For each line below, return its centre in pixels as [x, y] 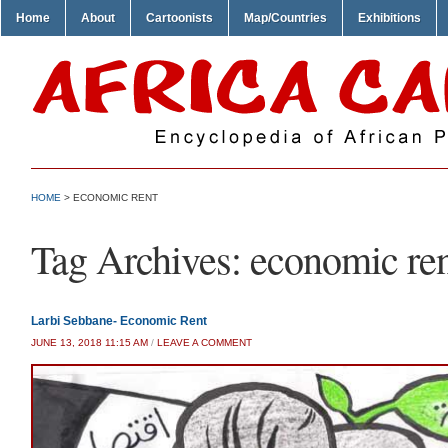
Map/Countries [285, 18]
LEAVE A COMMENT [204, 342]
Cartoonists [179, 18]
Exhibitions [389, 18]
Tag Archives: [140, 258]
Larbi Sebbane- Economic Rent [119, 321]
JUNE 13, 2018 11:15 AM [89, 342]
